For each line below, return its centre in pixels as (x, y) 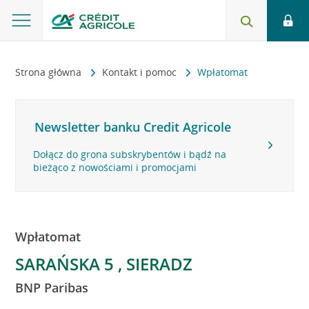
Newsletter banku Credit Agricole (133, 127)
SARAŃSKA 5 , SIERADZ (104, 264)
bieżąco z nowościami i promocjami (115, 167)
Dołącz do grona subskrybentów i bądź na (130, 154)
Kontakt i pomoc (141, 72)
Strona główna (50, 72)
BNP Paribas (52, 288)
